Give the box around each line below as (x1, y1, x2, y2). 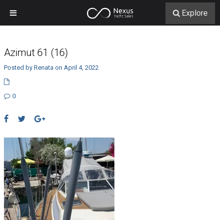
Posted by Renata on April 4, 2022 (3, 64, 99, 71)
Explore (182, 8, 208, 18)
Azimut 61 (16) (3, 47, 68, 58)
